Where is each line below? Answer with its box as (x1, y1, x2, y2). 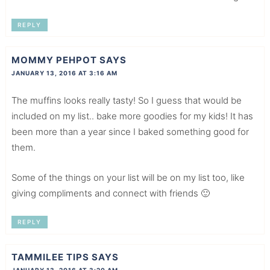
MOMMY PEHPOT (11, 54, 97, 66)
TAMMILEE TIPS (11, 251, 89, 263)
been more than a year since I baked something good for (11, 125, 249, 137)
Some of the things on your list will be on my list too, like (11, 171, 245, 183)
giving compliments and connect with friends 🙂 (11, 187, 210, 199)
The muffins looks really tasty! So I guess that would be (11, 94, 242, 106)
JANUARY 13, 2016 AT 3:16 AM (11, 69, 118, 77)
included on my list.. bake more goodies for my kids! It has (11, 110, 253, 122)
